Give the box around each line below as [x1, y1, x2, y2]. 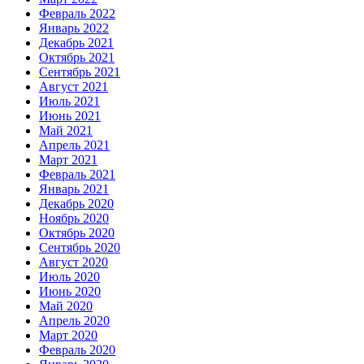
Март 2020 [39, 328, 97, 343]
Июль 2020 [39, 270, 100, 284]
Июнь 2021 [39, 109, 101, 123]
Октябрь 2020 [39, 226, 115, 240]
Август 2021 [39, 80, 108, 94]
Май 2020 [39, 299, 93, 314]
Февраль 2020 [39, 343, 115, 357]
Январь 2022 [39, 21, 109, 36]
